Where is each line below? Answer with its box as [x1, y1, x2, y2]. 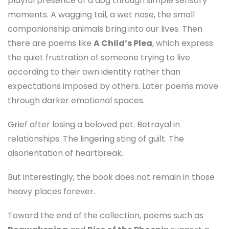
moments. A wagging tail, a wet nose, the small [8, 8, 195, 20]
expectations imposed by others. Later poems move [8, 80, 218, 92]
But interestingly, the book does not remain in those [8, 171, 215, 184]
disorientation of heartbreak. [8, 147, 123, 159]
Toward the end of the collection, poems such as [8, 210, 203, 222]
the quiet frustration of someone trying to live [8, 51, 190, 63]
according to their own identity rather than [8, 65, 180, 78]
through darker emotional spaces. [8, 94, 145, 106]
